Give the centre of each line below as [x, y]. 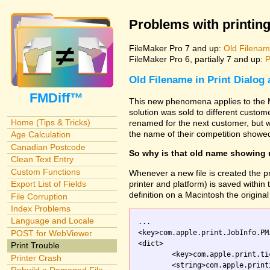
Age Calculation [40, 135]
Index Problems [40, 209]
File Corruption [39, 196]
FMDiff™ [61, 98]
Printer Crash [36, 258]
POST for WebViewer [51, 233]
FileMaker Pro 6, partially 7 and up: [197, 59]
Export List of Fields [48, 184]
